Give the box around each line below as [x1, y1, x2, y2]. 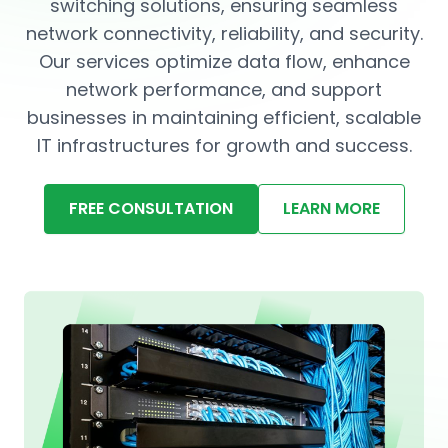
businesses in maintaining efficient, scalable [27, 105, 421, 130]
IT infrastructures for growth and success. [36, 133, 412, 158]
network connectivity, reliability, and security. [25, 21, 423, 46]
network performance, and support [66, 77, 382, 102]
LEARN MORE [282, 197, 380, 220]
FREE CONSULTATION [68, 197, 233, 220]
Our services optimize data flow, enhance [38, 49, 410, 74]
